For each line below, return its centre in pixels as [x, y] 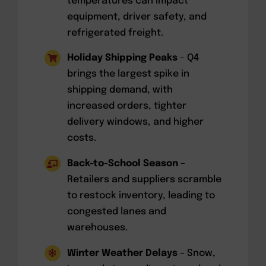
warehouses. [98, 227]
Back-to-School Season [123, 163]
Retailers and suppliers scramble [145, 179]
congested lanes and [117, 211]
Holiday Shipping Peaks [123, 58]
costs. [82, 138]
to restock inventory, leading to [141, 195]
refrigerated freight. [115, 33]
